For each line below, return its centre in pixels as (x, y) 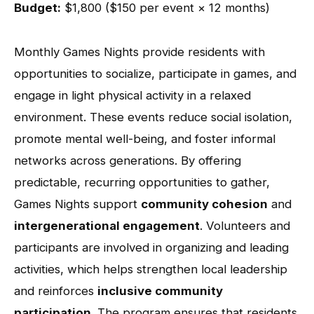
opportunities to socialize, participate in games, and (155, 73)
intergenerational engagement (107, 225)
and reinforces (56, 291)
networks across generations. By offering (128, 160)
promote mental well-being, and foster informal (145, 138)
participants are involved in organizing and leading (151, 247)
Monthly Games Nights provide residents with (139, 52)
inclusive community (160, 291)
